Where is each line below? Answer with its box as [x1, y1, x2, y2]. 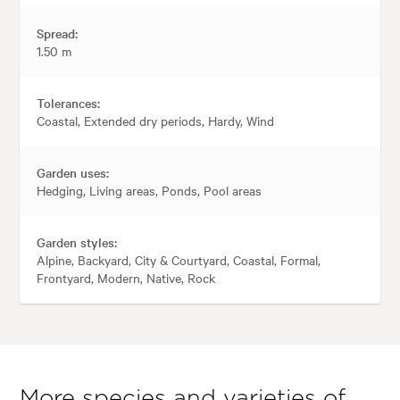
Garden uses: [37, 162, 110, 181]
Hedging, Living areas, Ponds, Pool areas [37, 180, 262, 199]
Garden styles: [37, 232, 118, 251]
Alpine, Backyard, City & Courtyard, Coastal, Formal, [37, 250, 321, 269]
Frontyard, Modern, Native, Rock [37, 268, 216, 287]
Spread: [37, 23, 79, 42]
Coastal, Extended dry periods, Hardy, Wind [37, 111, 275, 129]
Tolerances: [37, 93, 101, 112]
